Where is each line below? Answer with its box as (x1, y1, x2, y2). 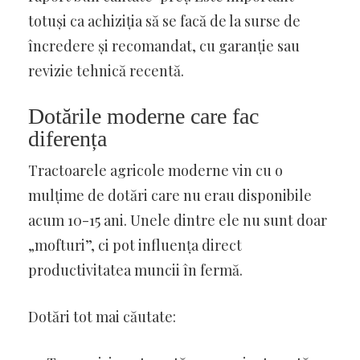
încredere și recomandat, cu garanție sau (28, 35, 300, 55)
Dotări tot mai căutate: (28, 306, 176, 326)
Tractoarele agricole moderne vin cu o (28, 160, 283, 180)
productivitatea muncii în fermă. (28, 260, 243, 280)
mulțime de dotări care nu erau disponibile (28, 185, 312, 205)
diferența (28, 125, 107, 151)
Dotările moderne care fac (28, 103, 259, 129)
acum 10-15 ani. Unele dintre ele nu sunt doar (28, 210, 327, 230)
